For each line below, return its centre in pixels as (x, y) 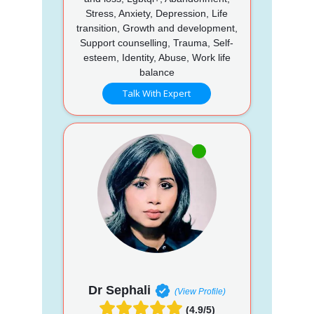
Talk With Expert (157, 93)
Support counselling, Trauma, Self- (157, 42)
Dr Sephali (119, 290)
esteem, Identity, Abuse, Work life (157, 57)
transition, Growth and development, (157, 28)
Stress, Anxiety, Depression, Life (157, 13)
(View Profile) (200, 291)
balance (157, 72)
